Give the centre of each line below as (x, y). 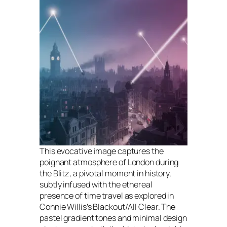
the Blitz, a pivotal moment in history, (106, 174)
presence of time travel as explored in (107, 196)
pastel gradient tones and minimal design (113, 218)
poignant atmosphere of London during (109, 162)
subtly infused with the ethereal (96, 185)
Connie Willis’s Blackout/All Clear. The (108, 207)
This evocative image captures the (102, 151)
